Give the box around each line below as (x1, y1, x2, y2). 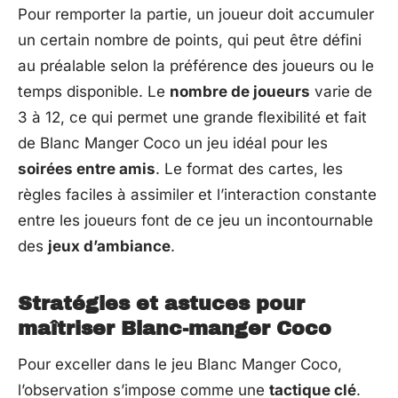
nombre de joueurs (170, 83, 310, 100)
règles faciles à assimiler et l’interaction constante (18, 186, 377, 203)
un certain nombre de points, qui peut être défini (18, 31, 362, 49)
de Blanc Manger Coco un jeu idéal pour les (18, 134, 328, 152)
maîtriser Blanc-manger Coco (18, 318, 331, 339)
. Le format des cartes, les (155, 160, 343, 178)
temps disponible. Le (18, 83, 170, 100)
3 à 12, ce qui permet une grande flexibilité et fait (18, 108, 367, 126)
